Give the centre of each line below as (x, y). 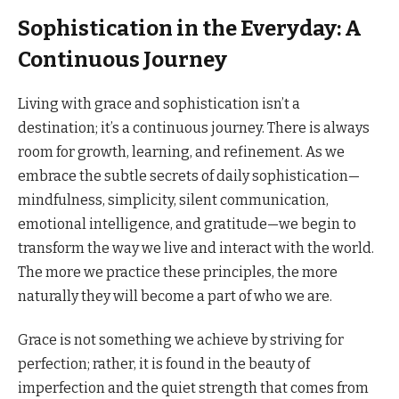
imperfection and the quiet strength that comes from (193, 387)
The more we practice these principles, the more (178, 272)
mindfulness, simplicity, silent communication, (173, 199)
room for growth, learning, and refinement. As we (181, 151)
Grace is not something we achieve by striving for (181, 339)
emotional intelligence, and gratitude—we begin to (187, 224)
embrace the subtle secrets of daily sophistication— (189, 175)
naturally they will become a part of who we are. (175, 296)
